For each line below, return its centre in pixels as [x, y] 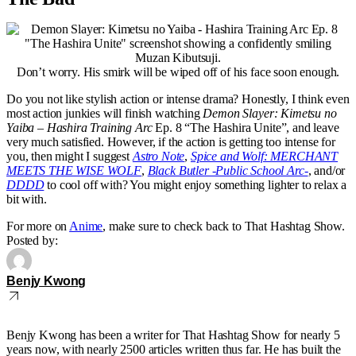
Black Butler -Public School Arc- [228, 170]
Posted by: [32, 240]
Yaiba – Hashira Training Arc [79, 127]
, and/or [327, 170]
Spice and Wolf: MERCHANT [264, 156]
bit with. [27, 199]
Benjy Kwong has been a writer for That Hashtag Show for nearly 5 [173, 335]
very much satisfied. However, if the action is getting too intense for [171, 141]
